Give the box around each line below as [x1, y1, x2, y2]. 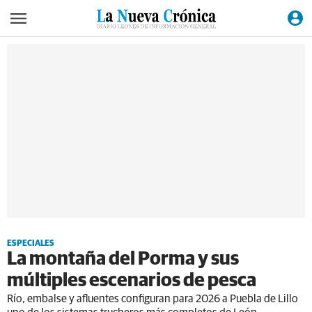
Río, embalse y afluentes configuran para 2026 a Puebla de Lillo [7, 293, 298, 304]
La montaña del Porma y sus [7, 250, 239, 269]
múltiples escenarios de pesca [7, 272, 256, 290]
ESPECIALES [7, 240, 54, 248]
